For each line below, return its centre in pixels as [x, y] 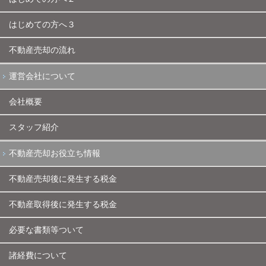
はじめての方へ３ [42, 24]
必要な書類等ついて [46, 230]
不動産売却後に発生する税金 [63, 179]
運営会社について [42, 76]
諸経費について [38, 255]
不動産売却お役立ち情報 [55, 153]
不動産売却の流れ [42, 50]
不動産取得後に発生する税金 [63, 204]
